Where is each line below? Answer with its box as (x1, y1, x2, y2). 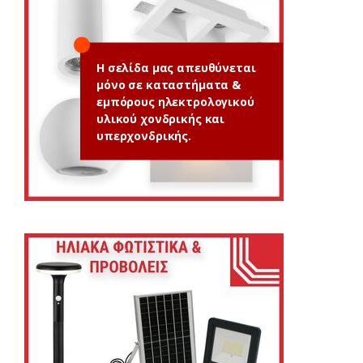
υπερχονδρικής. (96, 127, 191, 143)
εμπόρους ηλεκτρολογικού (96, 93, 254, 109)
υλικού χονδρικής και (96, 110, 225, 126)
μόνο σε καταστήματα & (96, 76, 241, 92)
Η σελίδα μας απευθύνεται (96, 59, 256, 75)
